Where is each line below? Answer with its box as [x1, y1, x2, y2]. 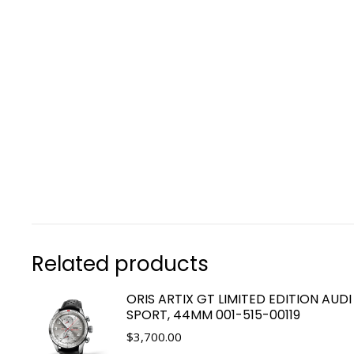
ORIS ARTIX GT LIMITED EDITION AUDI [126, 289, 352, 308]
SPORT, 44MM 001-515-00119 [126, 305, 300, 324]
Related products [32, 249, 209, 278]
